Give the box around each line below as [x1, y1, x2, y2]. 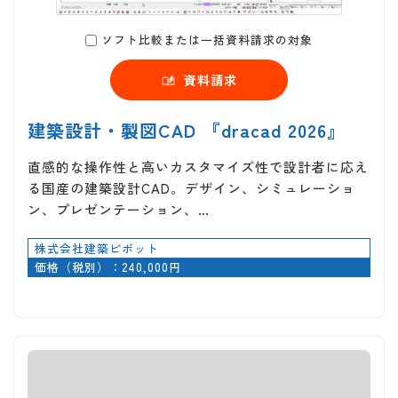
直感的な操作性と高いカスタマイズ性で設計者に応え [28, 156, 369, 176]
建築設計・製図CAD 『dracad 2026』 [28, 116, 346, 143]
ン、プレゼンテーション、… [28, 199, 210, 219]
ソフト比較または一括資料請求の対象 [101, 30, 313, 48]
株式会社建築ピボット [35, 239, 159, 257]
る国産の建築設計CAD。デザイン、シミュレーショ [28, 178, 355, 197]
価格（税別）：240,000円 [35, 258, 181, 275]
